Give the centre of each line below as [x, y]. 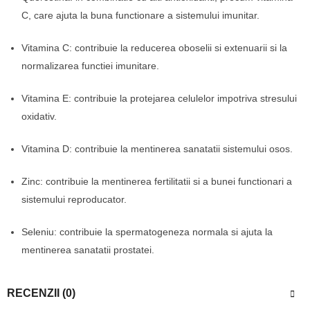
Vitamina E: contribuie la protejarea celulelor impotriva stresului [159, 98]
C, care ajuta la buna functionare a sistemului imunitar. [140, 15]
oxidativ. [39, 116]
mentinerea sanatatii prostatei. [88, 249]
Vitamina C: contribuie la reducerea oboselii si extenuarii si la [154, 47]
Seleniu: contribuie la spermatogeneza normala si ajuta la [147, 231]
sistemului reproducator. [74, 199]
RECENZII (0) [41, 293]
